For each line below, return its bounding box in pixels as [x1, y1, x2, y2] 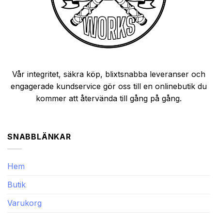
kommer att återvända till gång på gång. [35, 93, 182, 104]
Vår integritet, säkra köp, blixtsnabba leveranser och [12, 69, 205, 79]
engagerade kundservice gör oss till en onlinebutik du [10, 81, 207, 92]
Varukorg [7, 198, 42, 208]
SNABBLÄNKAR [7, 132, 71, 142]
